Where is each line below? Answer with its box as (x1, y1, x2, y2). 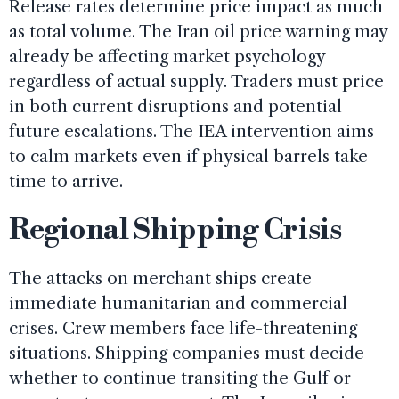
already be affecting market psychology (9, 45, 325, 67)
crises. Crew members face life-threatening (9, 317, 357, 338)
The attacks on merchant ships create (9, 267, 312, 289)
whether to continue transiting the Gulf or (9, 367, 351, 388)
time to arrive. (9, 170, 123, 191)
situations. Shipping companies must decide (9, 342, 364, 363)
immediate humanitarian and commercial (9, 292, 347, 313)
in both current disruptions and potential (9, 95, 342, 117)
